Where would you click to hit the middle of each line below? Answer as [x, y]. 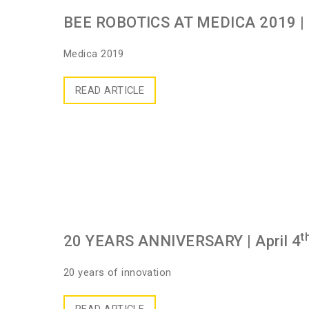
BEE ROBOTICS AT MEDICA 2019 [180, 22]
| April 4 [272, 241]
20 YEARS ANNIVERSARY [153, 241]
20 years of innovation [118, 273]
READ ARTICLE [110, 90]
